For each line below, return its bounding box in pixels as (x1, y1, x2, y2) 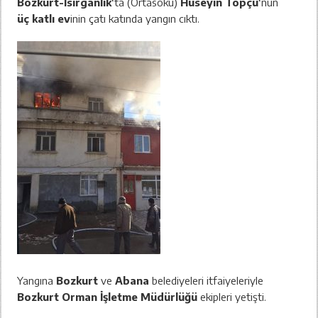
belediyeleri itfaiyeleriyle (149, 273, 264, 287)
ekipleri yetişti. (197, 290, 267, 303)
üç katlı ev (17, 11, 71, 25)
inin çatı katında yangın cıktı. (70, 11, 200, 25)
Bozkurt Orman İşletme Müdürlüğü (17, 290, 198, 303)
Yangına (17, 273, 57, 287)
